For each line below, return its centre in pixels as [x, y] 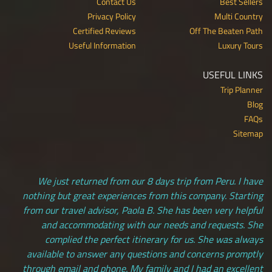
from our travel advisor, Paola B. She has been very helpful [143, 210]
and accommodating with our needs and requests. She [152, 224]
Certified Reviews [104, 30]
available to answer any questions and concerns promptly [145, 253]
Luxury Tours [240, 45]
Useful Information [102, 45]
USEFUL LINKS [233, 74]
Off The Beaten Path [226, 30]
